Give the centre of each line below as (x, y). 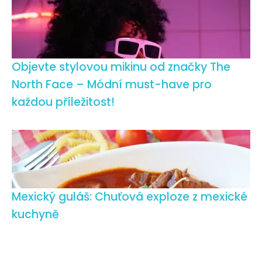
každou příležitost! (63, 102)
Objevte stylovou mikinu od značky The (121, 67)
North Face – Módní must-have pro (112, 84)
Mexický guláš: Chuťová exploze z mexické (130, 196)
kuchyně (35, 214)
